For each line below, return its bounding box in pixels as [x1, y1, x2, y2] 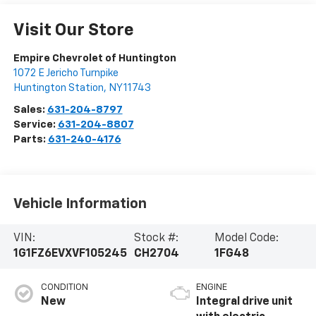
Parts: [13, 134, 48, 145]
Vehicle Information [13, 196, 147, 211]
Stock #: [133, 233, 178, 245]
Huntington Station [13, 83, 104, 94]
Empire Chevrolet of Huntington [13, 53, 176, 64]
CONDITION [40, 283, 88, 293]
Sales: [13, 104, 47, 116]
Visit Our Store [13, 22, 134, 39]
